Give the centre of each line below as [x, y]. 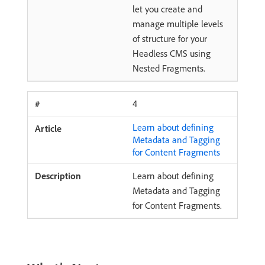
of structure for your [170, 38]
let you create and [167, 9]
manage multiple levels [178, 24]
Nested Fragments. [169, 68]
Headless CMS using [172, 53]
